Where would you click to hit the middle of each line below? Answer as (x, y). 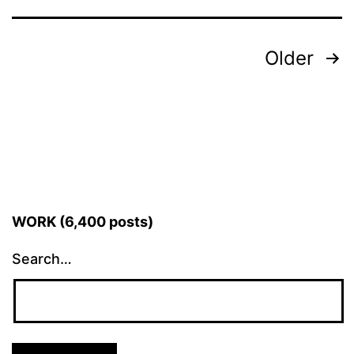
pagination (81, 96)
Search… (42, 258)
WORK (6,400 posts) (83, 221)
